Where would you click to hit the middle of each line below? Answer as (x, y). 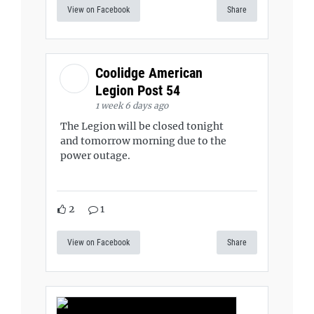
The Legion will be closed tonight (142, 126)
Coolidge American (149, 73)
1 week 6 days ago (132, 105)
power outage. (95, 155)
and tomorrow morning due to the (143, 141)
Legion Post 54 (139, 90)
